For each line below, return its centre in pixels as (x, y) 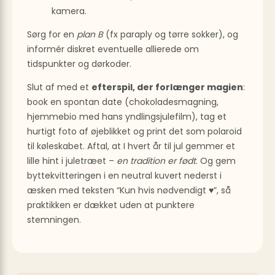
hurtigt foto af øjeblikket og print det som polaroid (134, 131)
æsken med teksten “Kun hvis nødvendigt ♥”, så (129, 190)
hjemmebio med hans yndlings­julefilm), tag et (127, 116)
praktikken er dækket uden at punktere (111, 205)
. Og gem (216, 161)
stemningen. (54, 219)
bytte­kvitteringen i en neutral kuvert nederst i (124, 175)
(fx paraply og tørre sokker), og (171, 34)
